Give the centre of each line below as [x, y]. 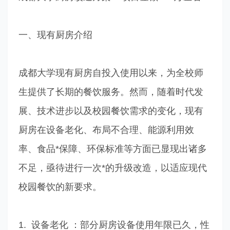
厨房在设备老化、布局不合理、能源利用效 [106, 130]
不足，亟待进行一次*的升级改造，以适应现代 [112, 168]
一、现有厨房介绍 [55, 35]
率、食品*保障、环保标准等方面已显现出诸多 [112, 149]
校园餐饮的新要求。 [60, 187]
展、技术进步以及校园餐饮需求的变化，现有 [111, 111]
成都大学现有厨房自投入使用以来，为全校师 [111, 73]
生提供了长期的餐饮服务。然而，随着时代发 [111, 92]
